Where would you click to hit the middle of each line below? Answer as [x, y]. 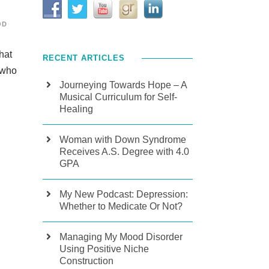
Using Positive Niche [104, 249]
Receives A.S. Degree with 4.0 [124, 152]
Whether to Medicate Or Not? [121, 206]
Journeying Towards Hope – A [123, 85]
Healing [76, 109]
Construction [86, 261]
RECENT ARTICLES [84, 58]
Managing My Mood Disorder [121, 237]
